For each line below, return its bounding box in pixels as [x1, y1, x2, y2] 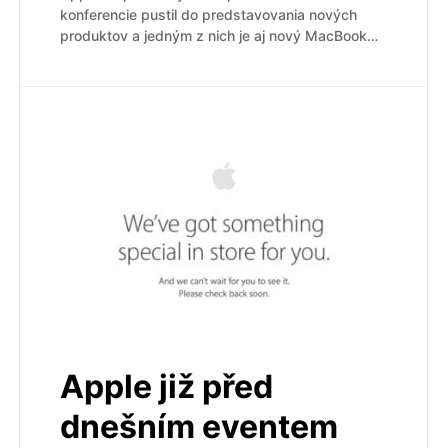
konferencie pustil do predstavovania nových [60, 6, 357, 24]
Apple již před [60, 366, 273, 406]
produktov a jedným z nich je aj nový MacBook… [60, 27, 378, 45]
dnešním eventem [60, 406, 338, 446]
